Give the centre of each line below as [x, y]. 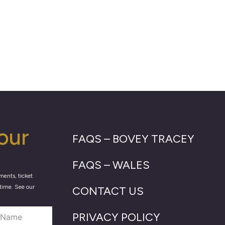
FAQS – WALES [111, 165]
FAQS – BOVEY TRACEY [134, 139]
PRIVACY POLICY [117, 217]
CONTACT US [108, 191]
